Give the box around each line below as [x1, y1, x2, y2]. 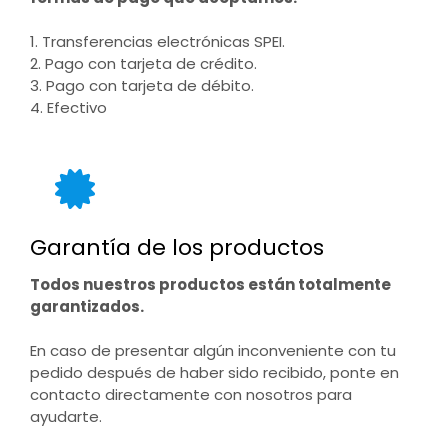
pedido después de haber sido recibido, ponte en [30, 362, 399, 383]
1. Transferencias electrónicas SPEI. [30, 31, 285, 52]
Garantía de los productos [30, 232, 324, 263]
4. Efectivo [30, 97, 107, 118]
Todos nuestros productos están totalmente [30, 274, 391, 295]
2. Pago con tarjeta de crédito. [30, 53, 257, 74]
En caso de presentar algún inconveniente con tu [30, 340, 396, 361]
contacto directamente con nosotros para [30, 384, 352, 405]
